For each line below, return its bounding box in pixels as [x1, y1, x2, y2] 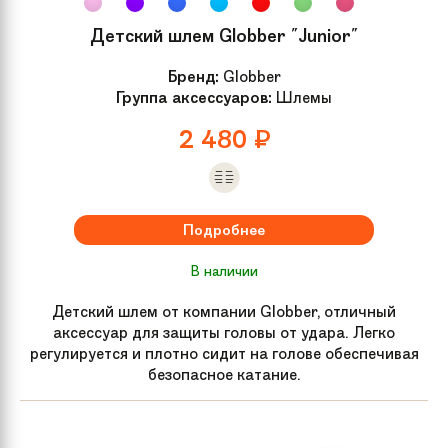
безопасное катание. [147, 363, 301, 385]
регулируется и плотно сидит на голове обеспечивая [29, 342, 419, 364]
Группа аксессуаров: [116, 86, 272, 108]
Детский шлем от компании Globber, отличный [52, 300, 396, 322]
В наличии [190, 261, 258, 280]
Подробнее [183, 219, 265, 240]
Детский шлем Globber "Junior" [90, 23, 358, 48]
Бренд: [167, 65, 219, 87]
